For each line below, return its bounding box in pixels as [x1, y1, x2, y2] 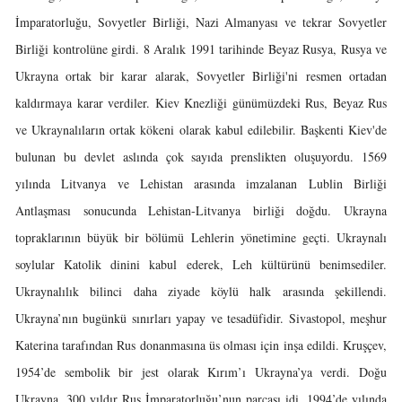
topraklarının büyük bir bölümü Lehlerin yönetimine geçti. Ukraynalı [15, 229, 387, 246]
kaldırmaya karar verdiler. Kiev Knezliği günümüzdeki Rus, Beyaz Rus [15, 94, 387, 111]
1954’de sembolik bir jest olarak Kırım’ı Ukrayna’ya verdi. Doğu [15, 363, 387, 380]
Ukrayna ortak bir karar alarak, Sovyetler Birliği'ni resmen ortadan [15, 67, 387, 84]
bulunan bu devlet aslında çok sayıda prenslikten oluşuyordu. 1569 [15, 148, 387, 165]
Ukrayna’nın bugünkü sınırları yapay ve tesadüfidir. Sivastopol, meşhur [15, 310, 387, 327]
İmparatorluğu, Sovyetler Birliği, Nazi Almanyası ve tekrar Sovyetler [15, 13, 387, 31]
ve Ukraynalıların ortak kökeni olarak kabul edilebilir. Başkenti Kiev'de [15, 121, 387, 138]
